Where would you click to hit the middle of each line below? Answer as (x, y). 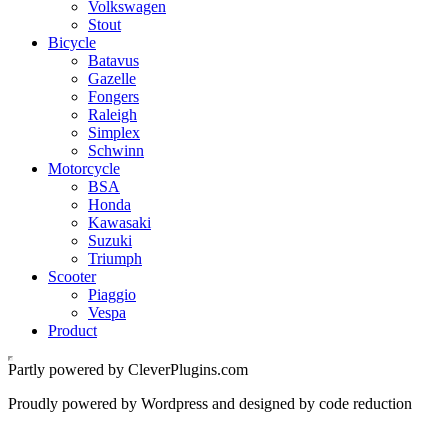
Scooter (72, 276)
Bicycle (72, 42)
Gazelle (112, 78)
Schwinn (116, 150)
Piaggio (112, 294)
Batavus (113, 60)
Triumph (115, 258)
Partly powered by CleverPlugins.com (128, 369)
